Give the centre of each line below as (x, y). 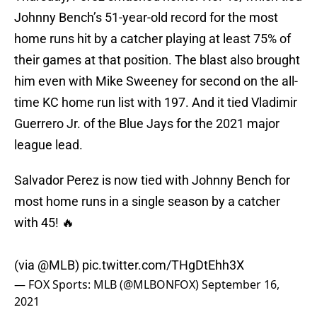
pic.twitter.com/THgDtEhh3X (163, 265)
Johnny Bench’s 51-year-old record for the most (146, 18)
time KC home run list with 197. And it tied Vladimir (156, 103)
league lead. (48, 145)
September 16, (241, 285)
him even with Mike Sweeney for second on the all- (156, 81)
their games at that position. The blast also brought (157, 60)
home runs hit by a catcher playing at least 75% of (152, 39)
